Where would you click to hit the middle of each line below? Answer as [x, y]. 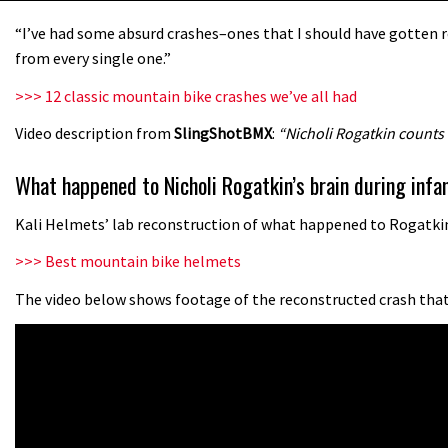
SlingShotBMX [223, 133]
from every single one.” [93, 58]
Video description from [94, 133]
